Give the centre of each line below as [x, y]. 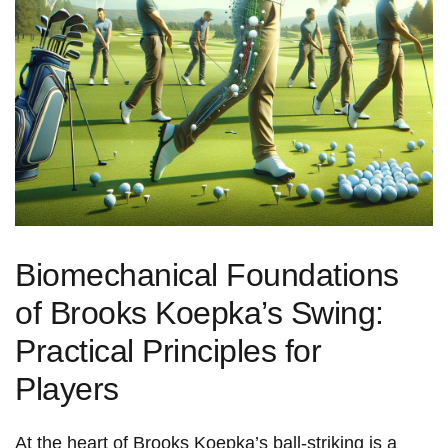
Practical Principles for [168, 351]
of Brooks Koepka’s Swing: [199, 313]
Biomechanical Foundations [207, 275]
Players [67, 389]
